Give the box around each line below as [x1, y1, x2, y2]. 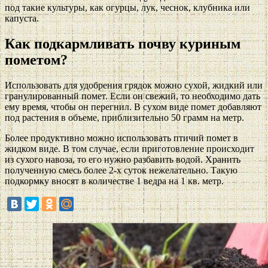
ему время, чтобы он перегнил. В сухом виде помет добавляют [5, 102, 261, 112]
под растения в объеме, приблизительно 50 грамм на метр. [5, 112, 244, 123]
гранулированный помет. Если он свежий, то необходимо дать [5, 91, 260, 102]
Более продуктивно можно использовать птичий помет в [5, 133, 238, 144]
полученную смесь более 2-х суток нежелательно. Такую [5, 165, 237, 176]
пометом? [5, 52, 68, 68]
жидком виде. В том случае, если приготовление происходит [5, 144, 254, 154]
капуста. [5, 13, 39, 24]
